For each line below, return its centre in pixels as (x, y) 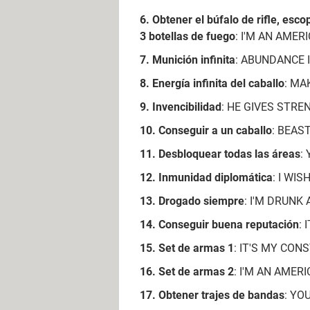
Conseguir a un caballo (215, 130)
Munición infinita (194, 60)
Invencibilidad (187, 107)
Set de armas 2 (196, 271)
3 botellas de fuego (188, 36)
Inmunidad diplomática (216, 177)
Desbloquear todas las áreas (229, 154)
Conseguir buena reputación (229, 224)
